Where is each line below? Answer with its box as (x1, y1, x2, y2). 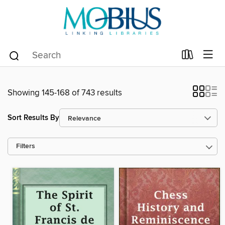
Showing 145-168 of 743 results (8, 87, 122, 98)
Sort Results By (8, 113, 59, 123)
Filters (16, 142, 35, 151)
